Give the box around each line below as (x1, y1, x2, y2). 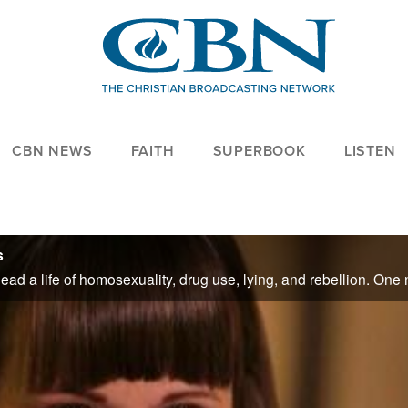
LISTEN (343, 140, 396, 162)
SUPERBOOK (212, 140, 306, 162)
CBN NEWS (12, 140, 93, 162)
